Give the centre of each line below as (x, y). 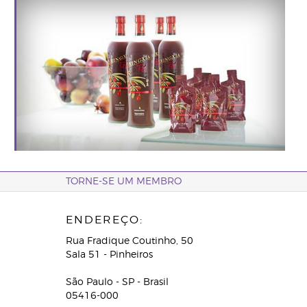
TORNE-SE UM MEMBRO (123, 182)
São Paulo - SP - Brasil (117, 282)
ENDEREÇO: (104, 220)
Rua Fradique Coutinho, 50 (129, 241)
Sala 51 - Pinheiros (109, 255)
